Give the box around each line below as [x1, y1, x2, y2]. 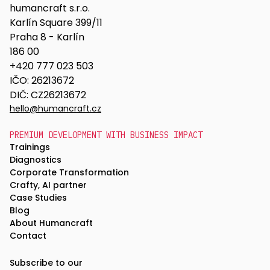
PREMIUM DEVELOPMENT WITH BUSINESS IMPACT [10, 130, 202, 141]
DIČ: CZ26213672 [10, 88, 86, 102]
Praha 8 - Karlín [10, 30, 84, 45]
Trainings [10, 141, 50, 154]
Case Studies [10, 192, 67, 204]
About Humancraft [10, 217, 93, 230]
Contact [10, 230, 46, 242]
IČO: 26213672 [10, 74, 74, 88]
